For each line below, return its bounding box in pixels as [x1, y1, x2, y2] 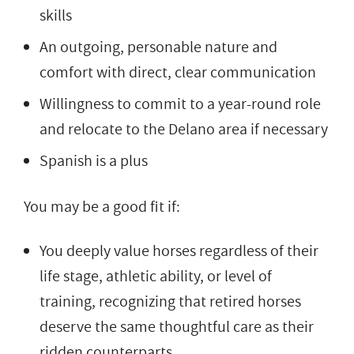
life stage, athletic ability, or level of [40, 265, 272, 288]
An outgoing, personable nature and [40, 36, 277, 58]
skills [40, 4, 72, 27]
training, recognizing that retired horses [40, 290, 301, 313]
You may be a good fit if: [24, 195, 180, 218]
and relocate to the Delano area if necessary [40, 118, 328, 141]
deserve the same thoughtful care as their [40, 315, 314, 338]
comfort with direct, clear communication [40, 61, 316, 84]
